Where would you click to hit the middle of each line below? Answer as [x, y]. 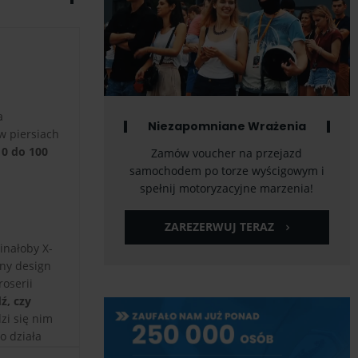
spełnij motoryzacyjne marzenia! [227, 189]
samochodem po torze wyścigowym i [227, 171]
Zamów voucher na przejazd [227, 153]
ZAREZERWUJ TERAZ [219, 227]
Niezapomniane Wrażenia [227, 127]
